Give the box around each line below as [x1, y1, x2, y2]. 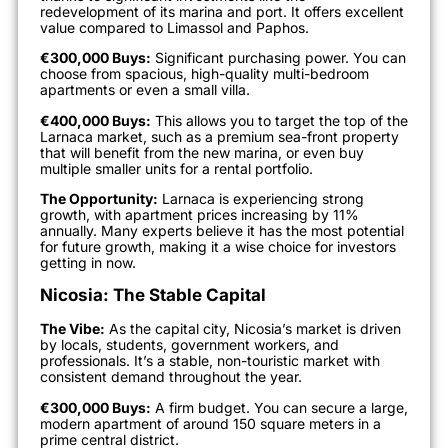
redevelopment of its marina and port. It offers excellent [40, 2, 404, 20]
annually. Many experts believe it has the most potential [40, 222, 404, 240]
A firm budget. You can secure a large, [151, 398, 408, 416]
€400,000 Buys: [40, 111, 151, 129]
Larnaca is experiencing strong [158, 190, 364, 208]
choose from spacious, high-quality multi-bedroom [40, 65, 369, 83]
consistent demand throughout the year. [40, 368, 302, 386]
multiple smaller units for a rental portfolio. [40, 159, 313, 177]
